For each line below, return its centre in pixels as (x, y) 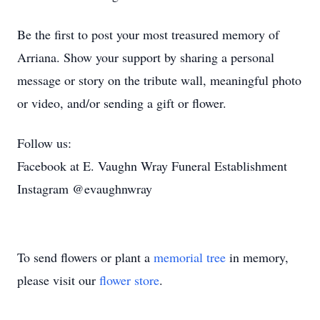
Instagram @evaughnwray (85, 189)
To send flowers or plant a (85, 257)
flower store (129, 280)
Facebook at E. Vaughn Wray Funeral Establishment (152, 166)
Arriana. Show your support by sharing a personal (146, 57)
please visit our (58, 280)
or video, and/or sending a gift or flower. (122, 103)
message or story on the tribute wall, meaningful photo (159, 80)
